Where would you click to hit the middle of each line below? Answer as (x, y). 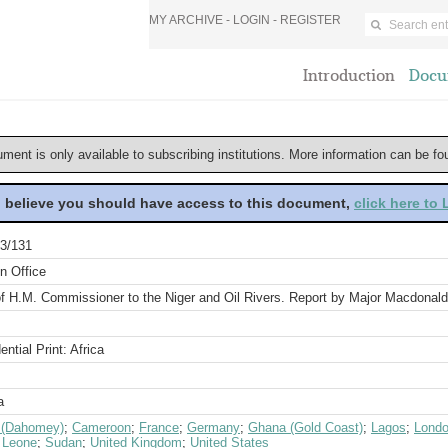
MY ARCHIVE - (191, 20)
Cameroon (101, 427)
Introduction (349, 75)
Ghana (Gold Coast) (305, 427)
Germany (213, 427)
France (159, 427)
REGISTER (310, 20)
